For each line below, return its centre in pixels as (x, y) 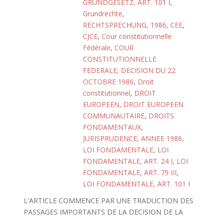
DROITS (161, 116)
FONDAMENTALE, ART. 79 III (130, 172)
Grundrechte (103, 14)
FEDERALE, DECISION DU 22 (129, 70)
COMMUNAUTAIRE (114, 116)
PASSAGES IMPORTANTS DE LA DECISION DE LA (103, 212)
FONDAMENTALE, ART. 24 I (128, 161)
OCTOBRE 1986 (108, 82)
